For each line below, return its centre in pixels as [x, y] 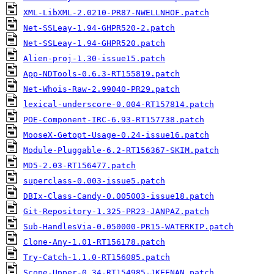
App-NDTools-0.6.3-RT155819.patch [102, 74]
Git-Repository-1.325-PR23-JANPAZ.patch [116, 211]
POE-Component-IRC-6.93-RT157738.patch [114, 120]
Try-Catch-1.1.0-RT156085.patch [97, 257]
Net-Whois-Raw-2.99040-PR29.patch [102, 89]
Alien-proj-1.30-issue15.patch [94, 58]
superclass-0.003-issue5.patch [94, 181]
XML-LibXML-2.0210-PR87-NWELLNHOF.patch [116, 13]
